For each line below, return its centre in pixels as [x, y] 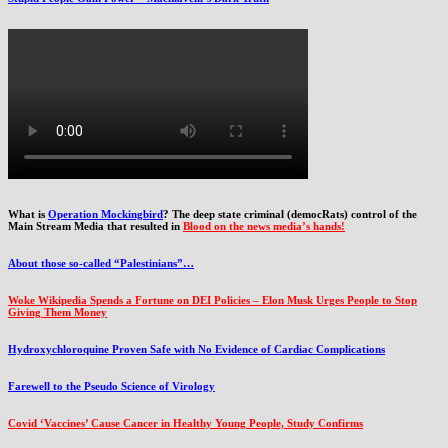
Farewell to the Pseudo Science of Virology [111, 386]
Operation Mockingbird [105, 214]
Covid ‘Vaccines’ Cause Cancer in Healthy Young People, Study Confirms [185, 423]
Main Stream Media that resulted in [95, 226]
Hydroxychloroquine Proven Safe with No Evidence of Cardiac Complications [196, 349]
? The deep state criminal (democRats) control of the [290, 214]
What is [28, 214]
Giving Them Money [57, 312]
